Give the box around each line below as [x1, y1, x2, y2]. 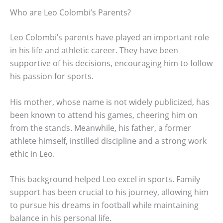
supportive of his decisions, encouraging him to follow [10, 58, 213, 69]
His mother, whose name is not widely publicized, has [10, 96, 210, 108]
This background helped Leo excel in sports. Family [10, 174, 200, 185]
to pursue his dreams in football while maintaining [10, 200, 199, 211]
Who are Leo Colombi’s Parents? [10, 7, 131, 18]
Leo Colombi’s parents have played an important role [10, 32, 209, 43]
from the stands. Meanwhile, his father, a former [10, 122, 191, 133]
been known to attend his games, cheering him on [10, 109, 198, 120]
